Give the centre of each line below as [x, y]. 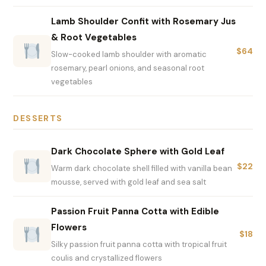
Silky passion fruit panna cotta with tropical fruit [139, 245]
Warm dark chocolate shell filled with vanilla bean [142, 169]
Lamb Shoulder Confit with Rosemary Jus [144, 22]
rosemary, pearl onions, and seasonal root [128, 68]
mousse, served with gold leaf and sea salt [129, 182]
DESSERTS [38, 118]
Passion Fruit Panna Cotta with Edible [135, 212]
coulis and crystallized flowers [107, 258]
